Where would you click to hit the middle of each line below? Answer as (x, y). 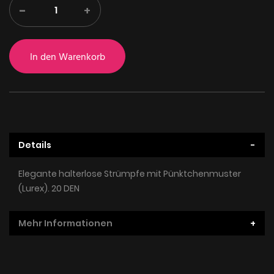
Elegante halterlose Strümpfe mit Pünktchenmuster (130, 173)
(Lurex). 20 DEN (49, 188)
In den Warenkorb (67, 56)
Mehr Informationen (65, 223)
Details (35, 145)
